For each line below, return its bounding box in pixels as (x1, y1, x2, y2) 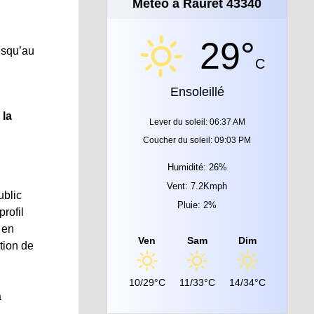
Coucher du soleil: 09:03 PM (143, 135, 251, 145)
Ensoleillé (170, 84, 224, 99)
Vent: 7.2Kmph (167, 180, 227, 191)
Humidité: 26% (167, 161, 227, 172)
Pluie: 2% (177, 199, 217, 210)
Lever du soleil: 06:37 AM (149, 116, 245, 127)
